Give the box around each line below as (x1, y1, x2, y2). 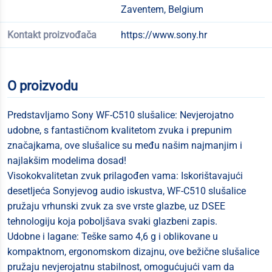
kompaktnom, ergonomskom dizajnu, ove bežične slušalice (7, 246, 259, 257)
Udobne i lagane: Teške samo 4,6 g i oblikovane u (7, 231, 218, 242)
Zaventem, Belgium (120, 4, 203, 15)
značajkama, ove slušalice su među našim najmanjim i (7, 140, 242, 151)
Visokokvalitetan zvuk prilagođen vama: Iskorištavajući (7, 170, 243, 182)
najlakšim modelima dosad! (7, 155, 126, 166)
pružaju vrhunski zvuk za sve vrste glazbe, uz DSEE (7, 200, 225, 212)
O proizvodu (7, 78, 78, 93)
